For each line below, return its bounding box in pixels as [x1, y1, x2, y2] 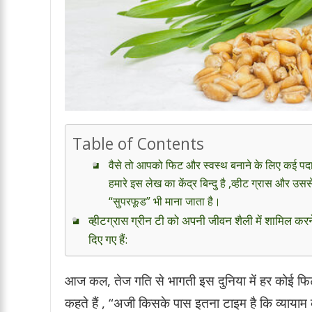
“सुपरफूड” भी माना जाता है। [108, 193, 224, 209]
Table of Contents [72, 133, 204, 155]
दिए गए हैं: [88, 231, 131, 247]
